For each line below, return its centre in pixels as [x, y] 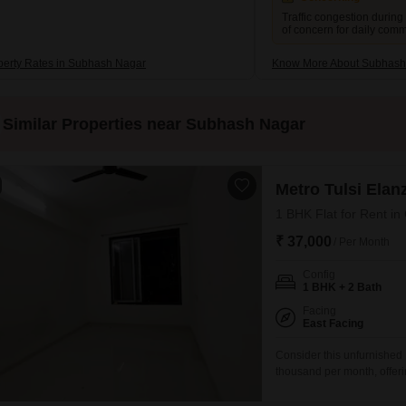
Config [319, 275]
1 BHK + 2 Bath [342, 287]
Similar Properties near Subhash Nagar [154, 124]
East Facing [333, 324]
